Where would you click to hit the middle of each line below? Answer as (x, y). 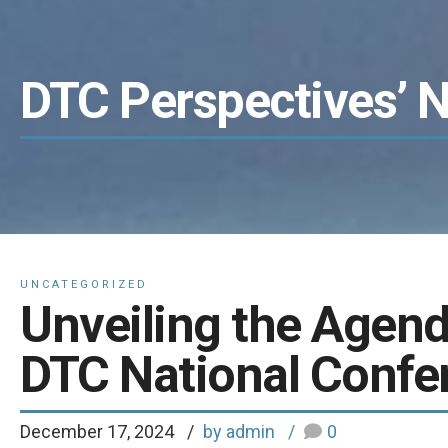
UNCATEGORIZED (84, 284)
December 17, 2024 (99, 431)
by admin (239, 431)
